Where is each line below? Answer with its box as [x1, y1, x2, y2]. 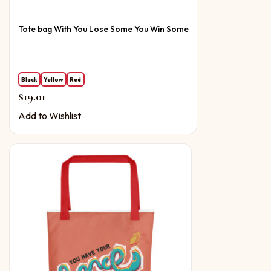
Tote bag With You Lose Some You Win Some [18, 24, 189, 35]
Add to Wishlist [18, 109, 81, 122]
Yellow [44, 75, 64, 83]
